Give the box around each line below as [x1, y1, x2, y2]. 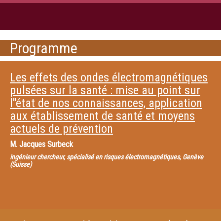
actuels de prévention [10, 122, 113, 136]
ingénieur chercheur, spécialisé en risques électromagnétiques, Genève [10, 153, 203, 161]
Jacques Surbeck [19, 140, 73, 149]
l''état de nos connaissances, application [10, 96, 202, 110]
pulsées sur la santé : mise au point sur [10, 83, 200, 97]
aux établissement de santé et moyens [10, 109, 195, 123]
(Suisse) [10, 160, 32, 168]
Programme [10, 39, 77, 57]
